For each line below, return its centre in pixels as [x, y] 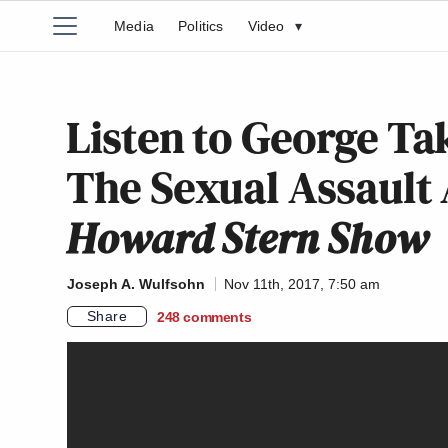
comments [217, 316]
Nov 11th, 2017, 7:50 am [302, 284]
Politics [201, 26]
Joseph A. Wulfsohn [136, 284]
